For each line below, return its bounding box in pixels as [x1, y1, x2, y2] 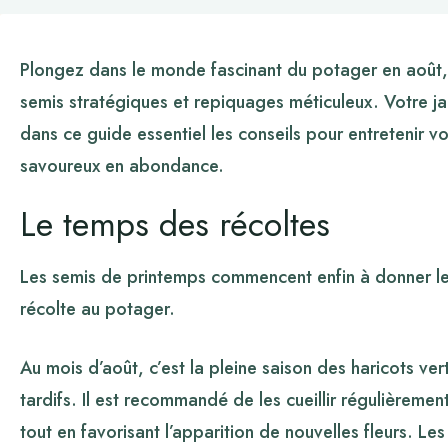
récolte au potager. [20, 296, 175, 323]
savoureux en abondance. [20, 153, 224, 179]
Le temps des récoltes [20, 200, 330, 249]
